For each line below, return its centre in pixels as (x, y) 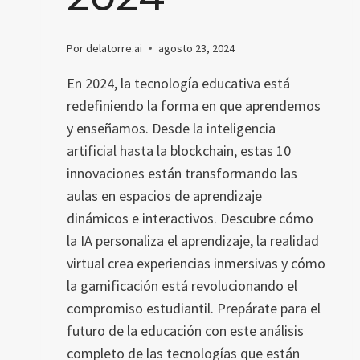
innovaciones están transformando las (182, 173)
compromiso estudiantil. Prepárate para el (194, 308)
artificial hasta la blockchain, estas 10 (179, 150)
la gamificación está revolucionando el (182, 285)
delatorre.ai (115, 48)
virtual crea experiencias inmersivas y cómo (196, 263)
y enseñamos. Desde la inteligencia (171, 128)
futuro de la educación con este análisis (185, 330)
